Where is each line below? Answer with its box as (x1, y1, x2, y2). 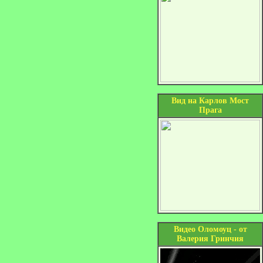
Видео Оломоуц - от (173, 225, 247, 234)
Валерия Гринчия (177, 234, 244, 243)
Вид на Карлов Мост (171, 96, 249, 105)
